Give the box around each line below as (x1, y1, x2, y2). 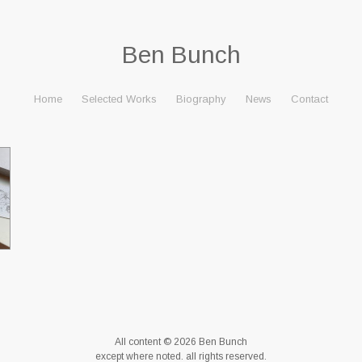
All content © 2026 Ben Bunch (115, 336, 247, 347)
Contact (291, 93, 328, 105)
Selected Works (82, 93, 157, 105)
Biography (176, 93, 226, 105)
